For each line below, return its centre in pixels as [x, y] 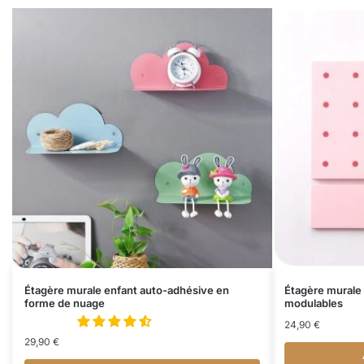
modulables [314, 303]
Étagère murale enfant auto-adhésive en [127, 290]
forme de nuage [65, 303]
